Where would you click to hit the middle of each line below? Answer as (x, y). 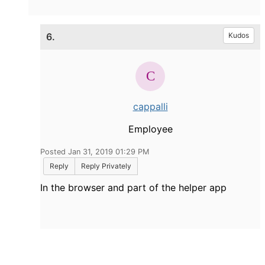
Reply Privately (106, 166)
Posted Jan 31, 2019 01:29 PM (95, 151)
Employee (150, 129)
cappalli (150, 106)
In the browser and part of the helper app (133, 187)
